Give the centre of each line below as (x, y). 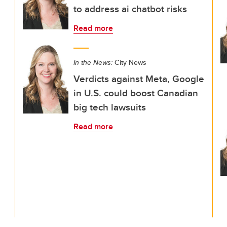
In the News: (93, 62)
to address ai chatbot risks (130, 9)
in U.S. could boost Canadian (136, 93)
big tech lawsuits (110, 107)
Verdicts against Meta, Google (139, 79)
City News (129, 62)
